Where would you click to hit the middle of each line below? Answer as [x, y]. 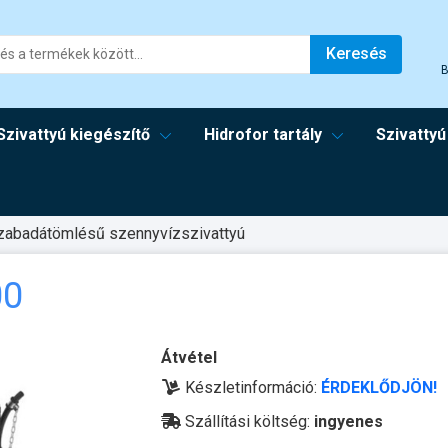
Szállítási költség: [247, 421]
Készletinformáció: [251, 387]
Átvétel [189, 357]
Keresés [356, 53]
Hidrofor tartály [263, 134]
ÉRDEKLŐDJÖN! [379, 387]
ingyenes [348, 421]
